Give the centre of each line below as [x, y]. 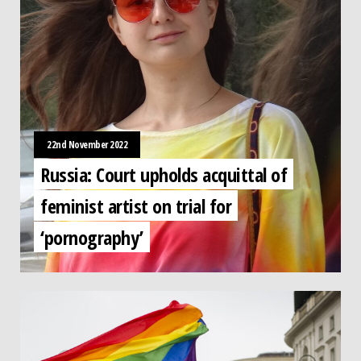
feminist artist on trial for [136, 205]
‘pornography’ [92, 237]
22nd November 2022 [87, 145]
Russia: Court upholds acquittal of [164, 174]
